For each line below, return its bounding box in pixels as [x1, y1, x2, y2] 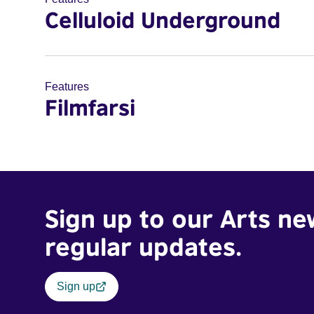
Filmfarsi [45, 94, 135, 121]
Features [45, 81, 89, 93]
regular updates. [45, 231, 242, 261]
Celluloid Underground [45, 6, 280, 33]
